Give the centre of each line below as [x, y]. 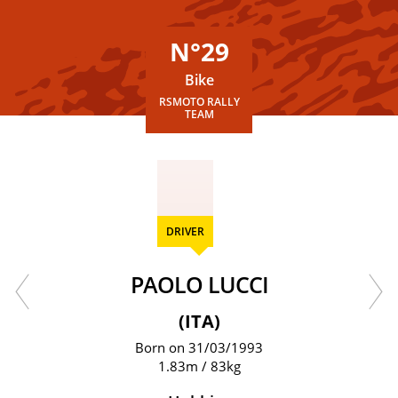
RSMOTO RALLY [199, 102]
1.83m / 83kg [199, 366]
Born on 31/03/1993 [199, 347]
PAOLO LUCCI [205, 284]
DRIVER [185, 231]
